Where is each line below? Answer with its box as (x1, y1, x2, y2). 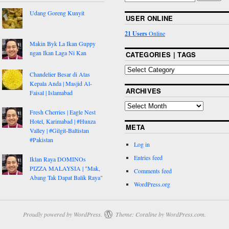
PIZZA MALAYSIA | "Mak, (29, 164, 100, 172)
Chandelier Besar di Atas (29, 70, 90, 78)
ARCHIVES (125, 85, 162, 96)
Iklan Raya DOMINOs (29, 154, 86, 163)
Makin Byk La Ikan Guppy (29, 39, 96, 48)
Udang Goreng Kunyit (29, 8, 84, 17)
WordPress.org (133, 179, 170, 188)
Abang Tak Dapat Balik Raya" (29, 173, 103, 181)
